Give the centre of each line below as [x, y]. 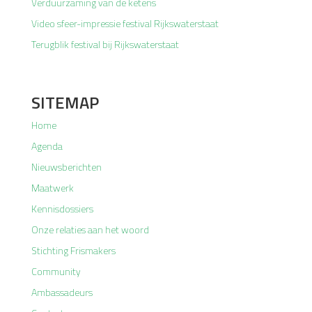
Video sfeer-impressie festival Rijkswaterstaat [125, 23]
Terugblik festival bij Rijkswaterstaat [105, 44]
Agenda [47, 146]
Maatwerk [53, 188]
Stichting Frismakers [73, 250]
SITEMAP [65, 102]
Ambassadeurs [62, 292]
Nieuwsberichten [67, 167]
